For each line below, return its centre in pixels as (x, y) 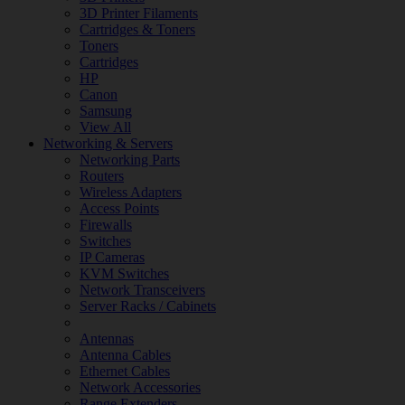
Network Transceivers (142, 290)
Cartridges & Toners (137, 29)
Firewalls (106, 225)
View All (105, 127)
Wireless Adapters (131, 192)
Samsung (106, 111)
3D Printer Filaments (139, 13)
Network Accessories (140, 387)
